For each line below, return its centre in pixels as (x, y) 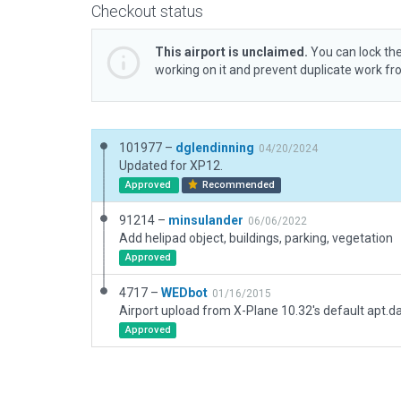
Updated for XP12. (171, 166)
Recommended (238, 185)
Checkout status (147, 11)
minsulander (206, 220)
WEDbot (184, 293)
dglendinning (215, 148)
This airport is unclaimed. (231, 52)
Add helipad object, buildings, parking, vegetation (256, 238)
